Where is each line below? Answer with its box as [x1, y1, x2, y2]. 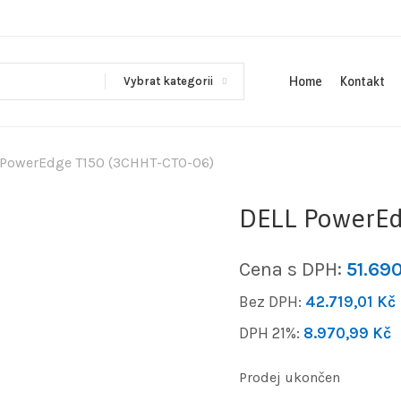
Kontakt [340, 74, 385, 89]
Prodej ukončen [238, 368, 340, 386]
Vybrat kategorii [124, 74, 213, 88]
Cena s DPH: [238, 257, 346, 281]
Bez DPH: [238, 292, 305, 311]
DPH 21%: [238, 323, 303, 342]
